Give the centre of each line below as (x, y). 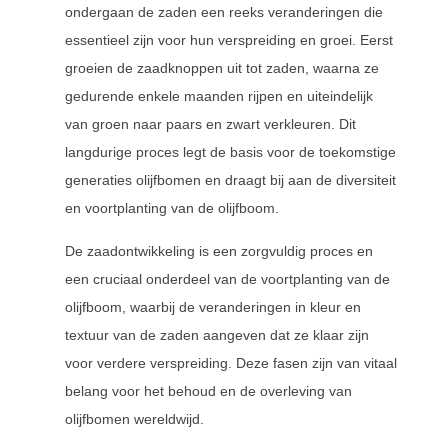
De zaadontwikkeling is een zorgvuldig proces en (219, 251)
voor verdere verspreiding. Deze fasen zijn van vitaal (231, 363)
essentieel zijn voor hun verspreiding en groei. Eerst (229, 40)
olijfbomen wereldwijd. (134, 419)
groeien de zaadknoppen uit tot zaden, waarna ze (222, 68)
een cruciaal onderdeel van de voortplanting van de (227, 279)
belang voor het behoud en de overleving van (208, 391)
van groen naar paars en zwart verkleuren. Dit (210, 124)
